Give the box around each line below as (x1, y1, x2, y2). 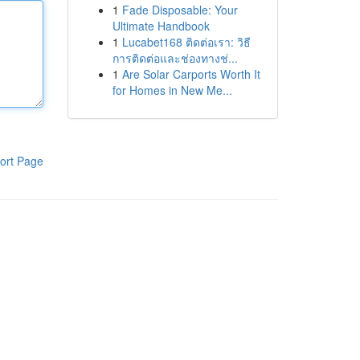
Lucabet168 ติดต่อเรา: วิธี (121, 34, 251, 50)
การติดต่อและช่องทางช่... (112, 50, 238, 66)
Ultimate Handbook (112, 18, 210, 34)
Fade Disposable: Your (121, 2, 238, 18)
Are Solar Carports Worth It (121, 66, 260, 82)
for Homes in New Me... (112, 82, 232, 98)
